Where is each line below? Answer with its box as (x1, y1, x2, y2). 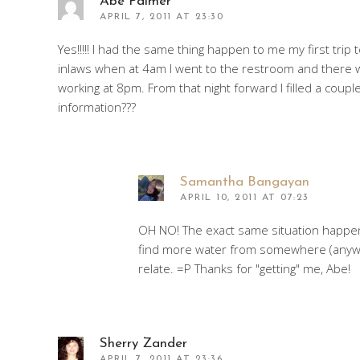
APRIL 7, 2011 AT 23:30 (100, 11, 223, 22)
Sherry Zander (100, 336, 187, 350)
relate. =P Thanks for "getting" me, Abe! (138, 260, 350, 276)
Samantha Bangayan (180, 174, 309, 189)
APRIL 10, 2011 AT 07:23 (180, 192, 309, 202)
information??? (58, 98, 136, 115)
